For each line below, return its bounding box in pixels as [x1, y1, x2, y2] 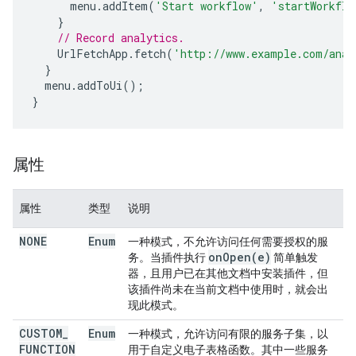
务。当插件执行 [128, 251, 208, 264]
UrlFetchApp [57, 46, 128, 61]
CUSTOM [19, 326, 62, 341]
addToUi [77, 78, 122, 93]
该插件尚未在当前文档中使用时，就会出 [128, 283, 328, 296]
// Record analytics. [57, 30, 184, 45]
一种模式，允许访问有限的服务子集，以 [128, 327, 328, 340]
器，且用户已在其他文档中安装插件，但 [128, 267, 328, 280]
